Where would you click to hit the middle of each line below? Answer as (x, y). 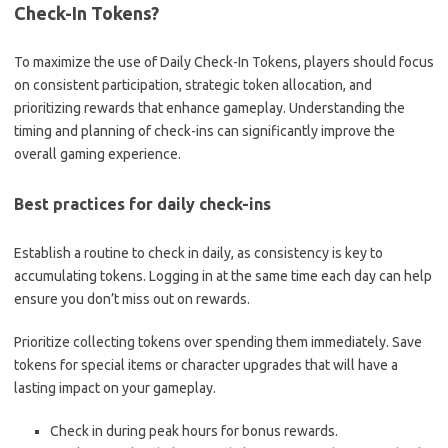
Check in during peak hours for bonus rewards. (194, 430)
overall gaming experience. (97, 153)
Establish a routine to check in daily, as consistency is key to (198, 252)
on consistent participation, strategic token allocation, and (193, 84)
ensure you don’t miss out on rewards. (132, 298)
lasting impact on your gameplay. (115, 387)
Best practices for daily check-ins (142, 203)
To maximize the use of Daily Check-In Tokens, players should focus (224, 61)
